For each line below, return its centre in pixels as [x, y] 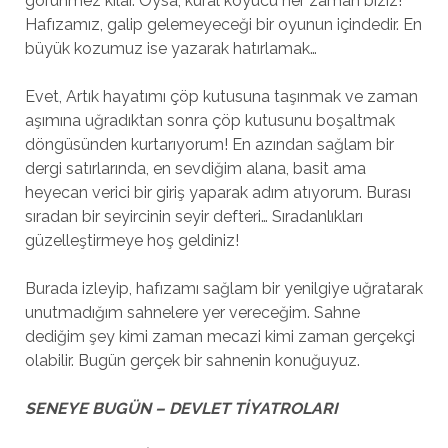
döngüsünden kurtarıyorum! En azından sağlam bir [209, 145]
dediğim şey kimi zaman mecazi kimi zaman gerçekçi [219, 337]
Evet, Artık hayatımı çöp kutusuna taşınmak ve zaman [221, 97]
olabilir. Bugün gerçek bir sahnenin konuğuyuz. [194, 361]
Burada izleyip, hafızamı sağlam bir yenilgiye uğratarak [223, 289]
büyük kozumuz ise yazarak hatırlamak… [172, 49]
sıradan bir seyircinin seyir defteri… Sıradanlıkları [193, 217]
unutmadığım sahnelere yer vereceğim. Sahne [192, 313]
